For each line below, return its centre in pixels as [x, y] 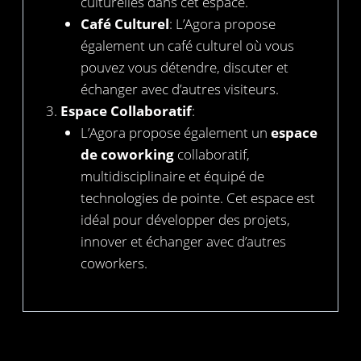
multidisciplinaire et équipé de [172, 176]
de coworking [127, 155]
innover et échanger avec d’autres [183, 242]
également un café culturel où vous [187, 46]
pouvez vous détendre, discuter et [185, 68]
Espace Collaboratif [126, 111]
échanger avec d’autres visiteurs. [180, 89]
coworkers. [114, 263]
